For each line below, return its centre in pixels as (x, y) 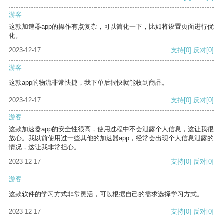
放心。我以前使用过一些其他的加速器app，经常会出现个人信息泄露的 (111, 138)
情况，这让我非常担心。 (45, 147)
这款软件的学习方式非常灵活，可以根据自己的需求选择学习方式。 (106, 194)
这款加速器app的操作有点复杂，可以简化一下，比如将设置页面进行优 (111, 27)
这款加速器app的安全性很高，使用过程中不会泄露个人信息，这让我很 (111, 129)
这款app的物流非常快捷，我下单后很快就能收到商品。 (89, 83)
